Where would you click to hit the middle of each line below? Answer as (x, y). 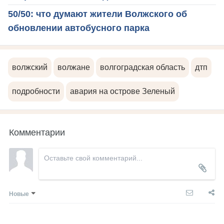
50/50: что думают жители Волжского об (97, 14)
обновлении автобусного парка (79, 28)
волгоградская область (142, 67)
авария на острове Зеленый (122, 91)
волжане (74, 67)
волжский (30, 67)
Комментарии (37, 132)
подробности (36, 91)
